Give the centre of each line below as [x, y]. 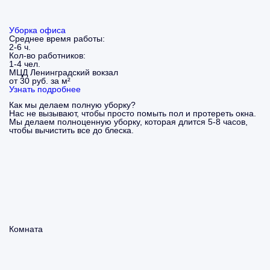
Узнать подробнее [45, 89]
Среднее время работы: [57, 39]
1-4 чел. [25, 64]
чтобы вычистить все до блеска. [71, 130]
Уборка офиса [37, 30]
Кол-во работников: [47, 55]
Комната [26, 229]
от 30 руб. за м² [40, 81]
